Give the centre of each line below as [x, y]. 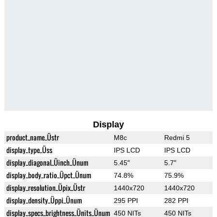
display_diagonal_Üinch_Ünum [47, 163]
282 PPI [176, 201]
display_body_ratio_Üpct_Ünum [48, 175]
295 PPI [126, 201]
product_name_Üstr [32, 138]
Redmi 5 [177, 138]
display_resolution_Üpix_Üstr [46, 188]
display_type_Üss [29, 150]
